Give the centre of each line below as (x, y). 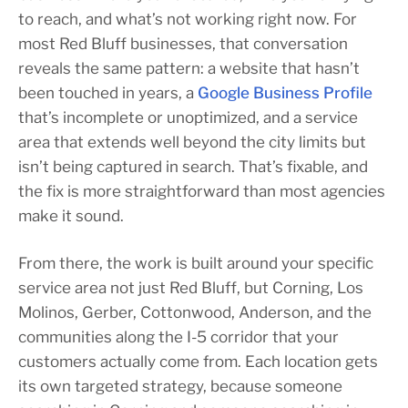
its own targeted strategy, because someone (180, 386)
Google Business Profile (285, 92)
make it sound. (71, 215)
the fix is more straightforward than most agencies (202, 191)
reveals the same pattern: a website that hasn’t (189, 68)
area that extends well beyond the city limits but (192, 142)
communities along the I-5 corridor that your (178, 337)
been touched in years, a (108, 92)
